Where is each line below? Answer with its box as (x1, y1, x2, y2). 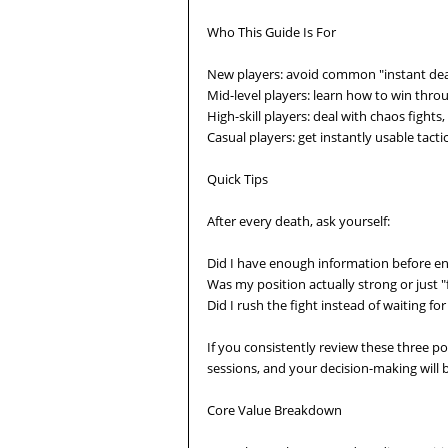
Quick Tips (207, 170, 268, 188)
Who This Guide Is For (207, 23, 336, 41)
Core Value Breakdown (207, 401, 342, 419)
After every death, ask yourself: (207, 212, 390, 230)
